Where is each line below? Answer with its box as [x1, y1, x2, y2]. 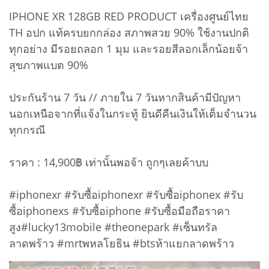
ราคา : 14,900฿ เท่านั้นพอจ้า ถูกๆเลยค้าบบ [9, 154, 208, 169]
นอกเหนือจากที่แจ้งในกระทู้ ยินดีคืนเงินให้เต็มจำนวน [9, 106, 256, 121]
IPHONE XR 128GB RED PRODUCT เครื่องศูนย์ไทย [9, 8, 249, 23]
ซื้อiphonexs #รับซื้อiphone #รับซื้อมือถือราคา [9, 203, 230, 218]
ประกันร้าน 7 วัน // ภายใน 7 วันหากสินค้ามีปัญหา [9, 89, 241, 104]
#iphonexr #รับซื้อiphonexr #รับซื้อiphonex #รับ [9, 187, 243, 202]
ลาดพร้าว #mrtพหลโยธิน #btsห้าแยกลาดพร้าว [9, 235, 234, 250]
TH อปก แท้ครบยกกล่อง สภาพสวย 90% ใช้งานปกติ [9, 25, 249, 40]
